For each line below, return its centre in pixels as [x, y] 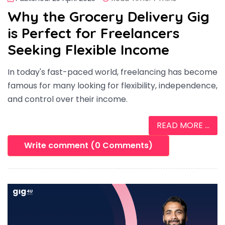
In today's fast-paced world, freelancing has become [113, 72]
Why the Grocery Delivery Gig [108, 16]
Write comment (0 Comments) [88, 145]
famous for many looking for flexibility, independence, [113, 85]
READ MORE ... [183, 125]
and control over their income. [68, 99]
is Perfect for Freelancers [93, 33]
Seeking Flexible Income [88, 49]
